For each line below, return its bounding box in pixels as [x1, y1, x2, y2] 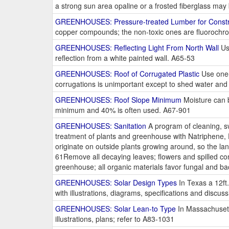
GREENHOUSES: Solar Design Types [55, 177, 177, 188]
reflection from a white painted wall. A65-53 [55, 53, 195, 63]
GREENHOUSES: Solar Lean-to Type [55, 203, 176, 214]
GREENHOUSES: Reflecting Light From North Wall [55, 42, 219, 53]
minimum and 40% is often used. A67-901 [55, 105, 191, 116]
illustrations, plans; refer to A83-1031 [55, 214, 174, 224]
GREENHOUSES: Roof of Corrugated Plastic [55, 68, 199, 79]
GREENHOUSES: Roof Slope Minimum [55, 95, 181, 105]
